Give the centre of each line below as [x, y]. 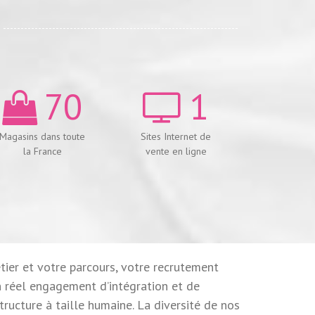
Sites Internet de [176, 136]
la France [42, 151]
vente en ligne [176, 151]
